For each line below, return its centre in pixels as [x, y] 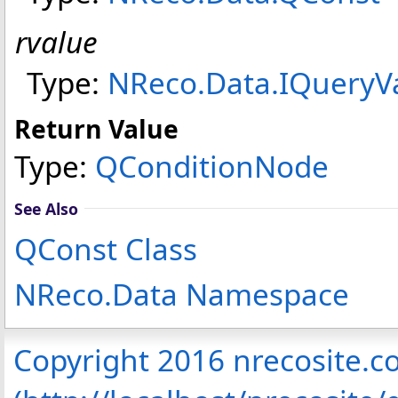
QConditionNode [212, 166]
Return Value [96, 128]
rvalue [56, 41]
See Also [46, 208]
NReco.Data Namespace [182, 294]
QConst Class [106, 248]
